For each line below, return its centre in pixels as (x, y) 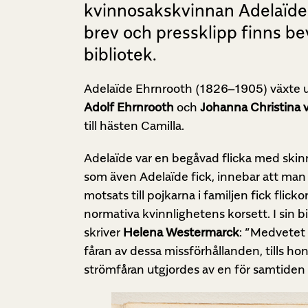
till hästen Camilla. (134, 126)
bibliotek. (120, 55)
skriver (103, 232)
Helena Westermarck (181, 232)
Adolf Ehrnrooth (129, 107)
